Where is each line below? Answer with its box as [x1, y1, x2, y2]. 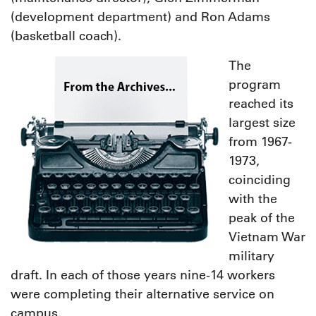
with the [229, 191, 277, 207]
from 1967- [229, 134, 292, 150]
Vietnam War [229, 229, 305, 245]
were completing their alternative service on [11, 286, 274, 303]
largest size [229, 115, 296, 131]
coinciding [229, 172, 291, 188]
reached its [229, 96, 293, 112]
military [229, 248, 274, 265]
